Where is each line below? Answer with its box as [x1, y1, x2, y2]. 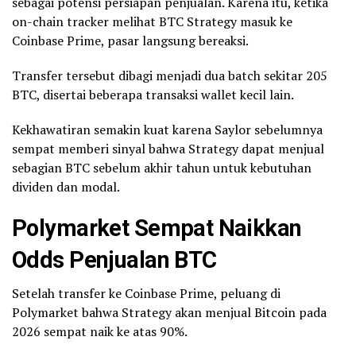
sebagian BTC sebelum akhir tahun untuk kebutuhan [12, 159, 311, 177]
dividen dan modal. [12, 178, 120, 196]
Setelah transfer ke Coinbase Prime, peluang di [12, 284, 281, 303]
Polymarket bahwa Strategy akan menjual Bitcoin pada [12, 304, 327, 322]
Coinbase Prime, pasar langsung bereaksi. [12, 32, 249, 50]
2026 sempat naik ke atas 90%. [12, 323, 188, 341]
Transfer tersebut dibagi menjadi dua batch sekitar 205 [12, 67, 327, 85]
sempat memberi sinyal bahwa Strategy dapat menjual [12, 140, 324, 158]
